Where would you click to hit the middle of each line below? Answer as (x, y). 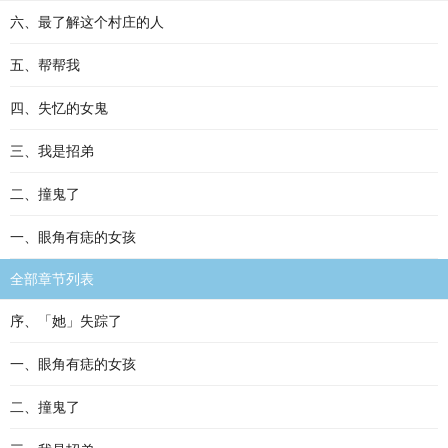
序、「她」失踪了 (66, 321)
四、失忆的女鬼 (59, 108)
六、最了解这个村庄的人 (87, 22)
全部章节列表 (52, 279)
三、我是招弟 (52, 151)
